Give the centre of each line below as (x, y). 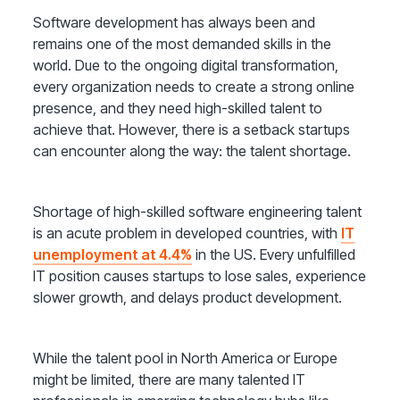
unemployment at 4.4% (113, 255)
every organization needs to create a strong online (194, 87)
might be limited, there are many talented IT (170, 380)
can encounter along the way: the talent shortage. (196, 151)
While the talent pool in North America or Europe (186, 358)
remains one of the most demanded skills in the (183, 44)
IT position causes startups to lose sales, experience (200, 276)
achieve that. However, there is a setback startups (192, 130)
